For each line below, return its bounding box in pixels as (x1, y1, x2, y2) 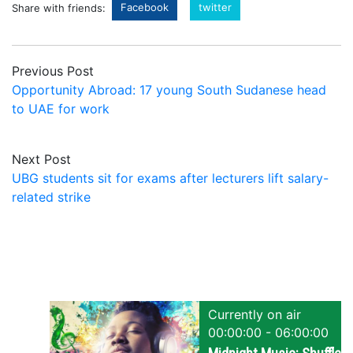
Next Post (12, 150, 71, 167)
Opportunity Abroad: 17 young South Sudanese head (12, 81, 326, 98)
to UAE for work (12, 100, 110, 117)
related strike (12, 188, 91, 205)
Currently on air (208, 306, 301, 322)
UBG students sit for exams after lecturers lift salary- (12, 169, 329, 186)
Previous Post (12, 62, 94, 79)
